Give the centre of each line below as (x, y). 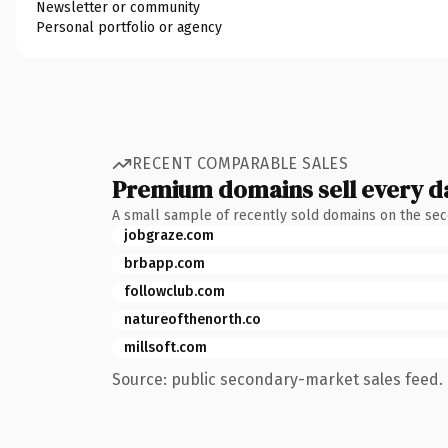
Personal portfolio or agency (129, 27)
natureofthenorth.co (192, 319)
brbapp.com (164, 263)
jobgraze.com (169, 235)
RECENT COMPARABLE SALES (240, 163)
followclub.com (174, 291)
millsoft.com (165, 347)
